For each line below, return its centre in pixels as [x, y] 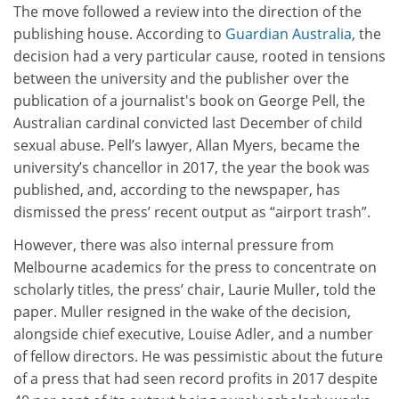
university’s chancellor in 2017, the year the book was [191, 167]
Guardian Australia [289, 33]
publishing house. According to [119, 33]
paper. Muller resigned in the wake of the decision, [182, 312]
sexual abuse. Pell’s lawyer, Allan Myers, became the [187, 145]
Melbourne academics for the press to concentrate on [195, 268]
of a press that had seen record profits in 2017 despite [195, 379]
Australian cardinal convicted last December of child [188, 122]
